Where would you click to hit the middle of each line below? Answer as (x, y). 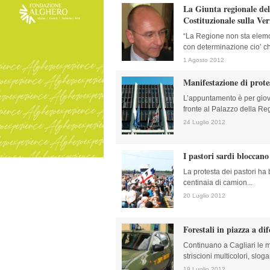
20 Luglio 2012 (204, 196)
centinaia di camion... (218, 183)
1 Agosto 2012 (204, 60)
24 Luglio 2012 (204, 122)
